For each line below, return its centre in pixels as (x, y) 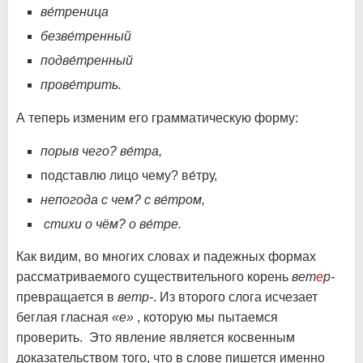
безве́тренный (86, 36)
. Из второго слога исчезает (235, 297)
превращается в (67, 297)
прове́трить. (81, 84)
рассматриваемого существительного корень (154, 276)
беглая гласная (64, 317)
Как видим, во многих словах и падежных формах (166, 256)
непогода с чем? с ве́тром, (123, 199)
